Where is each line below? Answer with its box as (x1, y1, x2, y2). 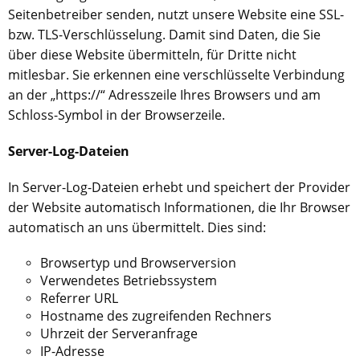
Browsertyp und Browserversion (40, 254, 236, 272)
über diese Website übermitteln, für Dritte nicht (8, 46, 297, 63)
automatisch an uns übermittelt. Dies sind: (8, 219, 266, 236)
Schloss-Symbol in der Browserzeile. (8, 106, 225, 124)
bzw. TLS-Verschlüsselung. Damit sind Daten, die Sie (8, 26, 321, 43)
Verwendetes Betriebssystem (40, 272, 217, 289)
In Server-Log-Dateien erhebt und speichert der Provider (8, 178, 350, 196)
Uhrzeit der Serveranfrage (40, 325, 198, 342)
